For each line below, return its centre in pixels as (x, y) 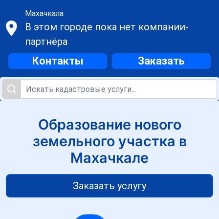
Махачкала (44, 13)
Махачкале (109, 158)
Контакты (58, 61)
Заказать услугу (109, 186)
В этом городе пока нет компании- (107, 27)
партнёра (46, 42)
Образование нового (109, 124)
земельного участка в (109, 141)
